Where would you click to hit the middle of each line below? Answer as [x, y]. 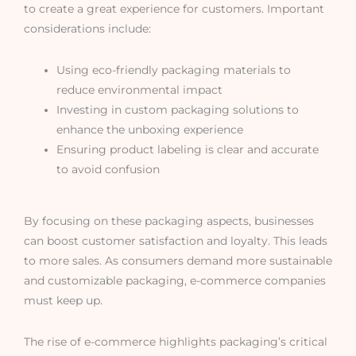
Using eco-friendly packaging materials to [174, 70]
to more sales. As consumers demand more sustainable [178, 261]
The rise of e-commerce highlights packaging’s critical [176, 342]
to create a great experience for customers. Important [174, 8]
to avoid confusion [108, 169]
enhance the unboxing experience [150, 129]
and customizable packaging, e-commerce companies [175, 281]
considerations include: [87, 28]
